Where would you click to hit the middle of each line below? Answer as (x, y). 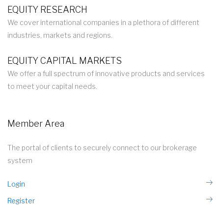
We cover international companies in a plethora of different (103, 22)
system (20, 160)
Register (21, 201)
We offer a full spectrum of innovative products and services (106, 73)
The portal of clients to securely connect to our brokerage (102, 148)
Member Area (36, 124)
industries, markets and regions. (60, 35)
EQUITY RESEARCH (47, 10)
